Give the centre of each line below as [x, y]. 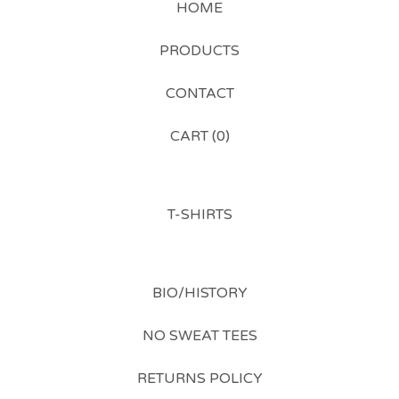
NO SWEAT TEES [199, 336]
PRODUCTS [199, 51]
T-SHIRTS [199, 215]
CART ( [193, 136]
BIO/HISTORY [199, 293]
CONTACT [199, 94]
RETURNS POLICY [199, 379]
